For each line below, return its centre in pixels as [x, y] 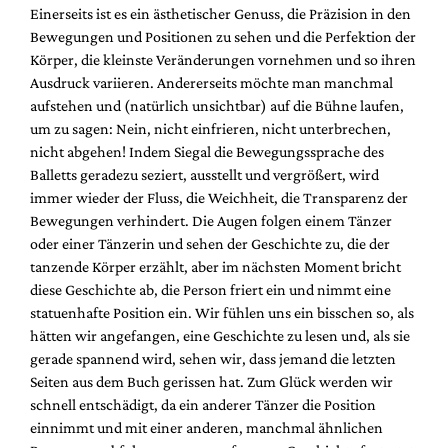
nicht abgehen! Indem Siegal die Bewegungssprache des [207, 151]
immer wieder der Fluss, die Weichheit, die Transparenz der [219, 197]
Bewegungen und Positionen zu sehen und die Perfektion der [223, 36]
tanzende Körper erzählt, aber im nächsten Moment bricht [215, 266]
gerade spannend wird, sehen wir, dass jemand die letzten [213, 358]
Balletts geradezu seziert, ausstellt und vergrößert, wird [204, 174]
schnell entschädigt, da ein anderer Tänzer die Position [203, 404]
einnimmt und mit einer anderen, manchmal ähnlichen [206, 427]
